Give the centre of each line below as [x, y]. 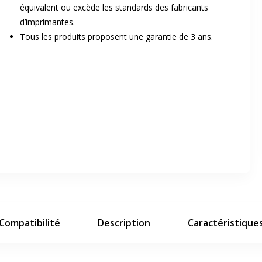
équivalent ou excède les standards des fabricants [114, 7]
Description [124, 223]
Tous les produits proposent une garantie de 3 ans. [116, 37]
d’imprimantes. [47, 22]
